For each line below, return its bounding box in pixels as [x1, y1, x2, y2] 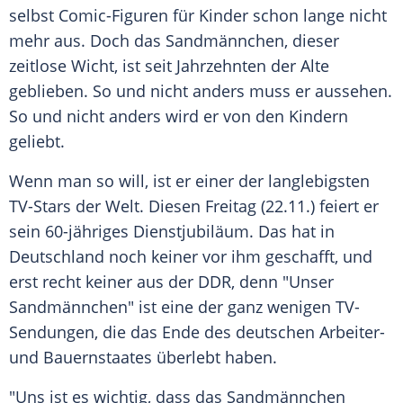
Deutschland [9, 246, 104, 268]
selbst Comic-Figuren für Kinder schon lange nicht [9, 4, 387, 27]
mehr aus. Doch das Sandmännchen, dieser [9, 30, 339, 52]
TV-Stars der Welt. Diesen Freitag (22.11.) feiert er [9, 195, 379, 218]
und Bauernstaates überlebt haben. [9, 346, 277, 369]
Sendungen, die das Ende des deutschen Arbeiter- [9, 321, 385, 344]
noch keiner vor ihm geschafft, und [104, 246, 372, 268]
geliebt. [9, 130, 65, 153]
